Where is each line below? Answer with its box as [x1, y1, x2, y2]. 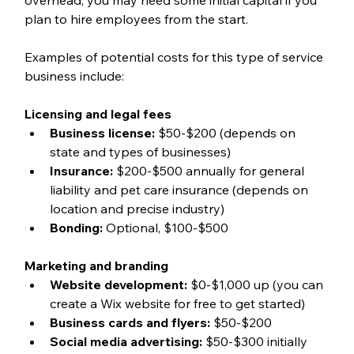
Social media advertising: [49, 333, 202, 349]
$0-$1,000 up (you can [186, 276, 326, 292]
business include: [24, 67, 124, 84]
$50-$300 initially [201, 333, 307, 349]
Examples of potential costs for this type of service [24, 48, 326, 65]
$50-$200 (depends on [154, 124, 299, 141]
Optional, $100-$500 [102, 219, 228, 235]
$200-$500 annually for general [115, 162, 307, 179]
